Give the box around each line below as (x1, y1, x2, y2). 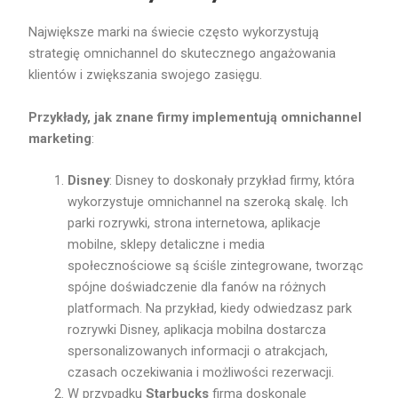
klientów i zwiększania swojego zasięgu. (28, 66, 267, 83)
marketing (28, 130, 92, 147)
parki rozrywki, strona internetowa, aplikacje (68, 215, 322, 232)
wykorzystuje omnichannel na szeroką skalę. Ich (68, 194, 349, 211)
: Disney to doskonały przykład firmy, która (109, 172, 355, 189)
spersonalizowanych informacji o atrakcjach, (68, 343, 329, 360)
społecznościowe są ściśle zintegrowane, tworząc (68, 258, 364, 275)
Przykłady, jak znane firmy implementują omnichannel (28, 108, 362, 125)
